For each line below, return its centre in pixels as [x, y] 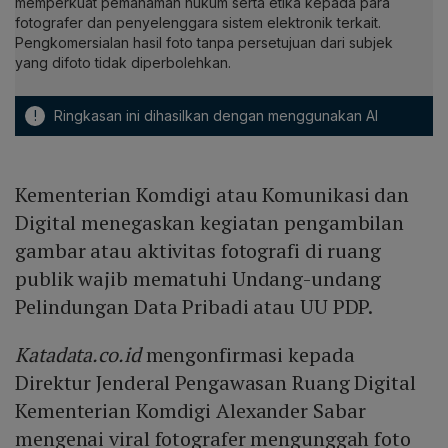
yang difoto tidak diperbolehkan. [123, 62]
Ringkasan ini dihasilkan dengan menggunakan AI [214, 115]
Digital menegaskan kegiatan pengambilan [210, 222]
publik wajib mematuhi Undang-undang [198, 278]
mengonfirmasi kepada [247, 354]
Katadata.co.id [78, 354]
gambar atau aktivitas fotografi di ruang [198, 250]
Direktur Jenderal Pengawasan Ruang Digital [215, 382]
